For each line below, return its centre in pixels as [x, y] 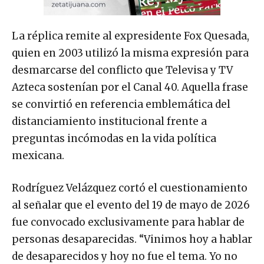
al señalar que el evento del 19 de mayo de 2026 [131, 205]
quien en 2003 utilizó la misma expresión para [130, 53]
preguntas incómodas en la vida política [114, 139]
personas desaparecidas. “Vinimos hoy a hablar [132, 240]
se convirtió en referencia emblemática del [121, 105]
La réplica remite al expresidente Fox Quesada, [131, 36]
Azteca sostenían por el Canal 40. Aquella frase [130, 88]
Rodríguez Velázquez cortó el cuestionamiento [130, 188]
